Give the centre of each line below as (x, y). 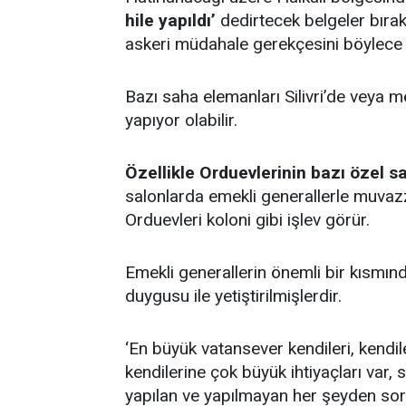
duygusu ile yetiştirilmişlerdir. (233, 296)
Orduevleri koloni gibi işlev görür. (247, 220)
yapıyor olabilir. (181, 120)
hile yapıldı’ (170, 20)
